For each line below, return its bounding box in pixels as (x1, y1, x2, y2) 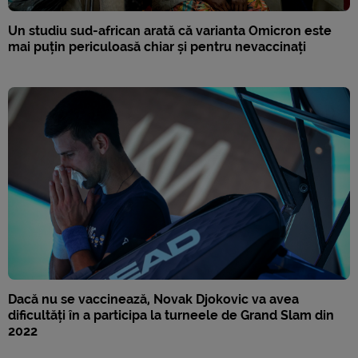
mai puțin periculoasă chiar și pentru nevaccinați (8, 38, 306, 54)
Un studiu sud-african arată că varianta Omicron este (8, 22, 332, 38)
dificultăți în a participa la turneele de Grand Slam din (8, 307, 334, 323)
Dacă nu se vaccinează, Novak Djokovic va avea (8, 291, 299, 307)
